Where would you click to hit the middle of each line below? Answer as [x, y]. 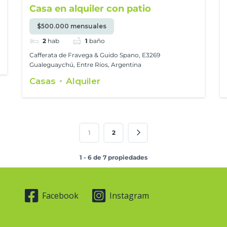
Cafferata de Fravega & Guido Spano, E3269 [95, 55]
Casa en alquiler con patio [90, 8]
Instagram [129, 196]
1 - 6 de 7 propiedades [113, 157]
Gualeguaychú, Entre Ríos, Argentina [86, 64]
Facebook [61, 196]
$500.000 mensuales [72, 26]
